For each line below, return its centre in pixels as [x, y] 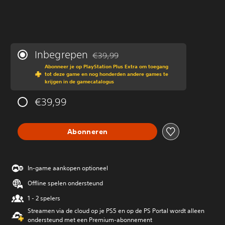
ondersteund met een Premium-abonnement [90, 220]
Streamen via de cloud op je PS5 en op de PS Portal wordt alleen [116, 211]
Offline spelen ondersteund [65, 183]
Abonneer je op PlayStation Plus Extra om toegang [106, 66]
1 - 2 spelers [44, 198]
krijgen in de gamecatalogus [79, 81]
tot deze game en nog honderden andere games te [106, 74]
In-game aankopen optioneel [68, 168]
